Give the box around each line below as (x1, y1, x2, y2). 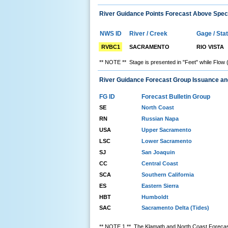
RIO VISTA (196, 44, 224, 50)
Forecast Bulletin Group (141, 93, 210, 100)
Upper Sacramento (141, 126, 191, 133)
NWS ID (99, 30, 122, 38)
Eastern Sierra (141, 182, 179, 189)
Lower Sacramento (141, 137, 192, 144)
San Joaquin (141, 149, 175, 155)
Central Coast (141, 160, 178, 166)
